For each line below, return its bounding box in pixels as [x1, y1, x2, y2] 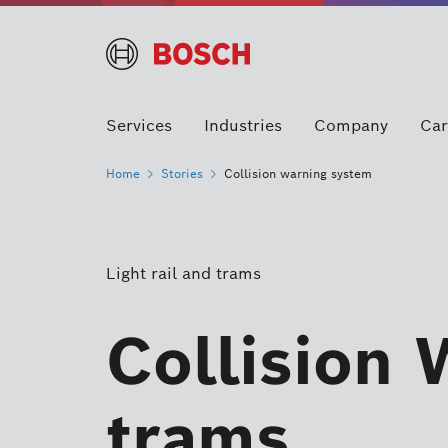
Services [106, 115, 172, 136]
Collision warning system [224, 166, 372, 181]
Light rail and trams [106, 263, 261, 284]
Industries [204, 115, 282, 136]
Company [314, 115, 388, 136]
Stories [161, 166, 203, 181]
